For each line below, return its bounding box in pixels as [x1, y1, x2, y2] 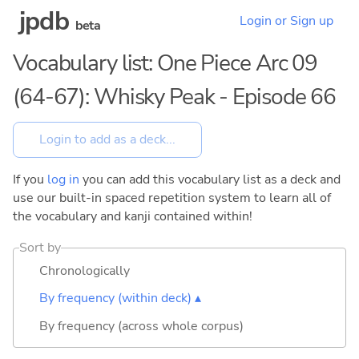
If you [13, 170, 47, 188]
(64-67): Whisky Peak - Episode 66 [13, 81, 337, 113]
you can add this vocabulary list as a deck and [79, 170, 341, 188]
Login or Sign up [240, 12, 333, 30]
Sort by [19, 238, 62, 256]
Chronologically [39, 261, 130, 280]
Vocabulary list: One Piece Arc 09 [13, 47, 318, 79]
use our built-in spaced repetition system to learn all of [13, 188, 331, 207]
